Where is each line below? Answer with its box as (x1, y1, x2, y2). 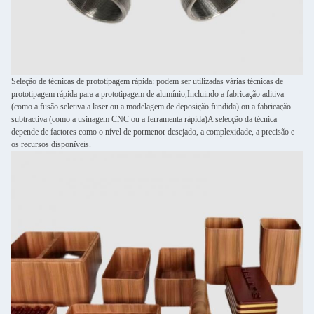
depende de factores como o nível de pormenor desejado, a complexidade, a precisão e (11, 127, 294, 137)
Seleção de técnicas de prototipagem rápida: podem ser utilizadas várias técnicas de (11, 76, 283, 86)
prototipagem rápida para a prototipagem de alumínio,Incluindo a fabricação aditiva (11, 89, 284, 99)
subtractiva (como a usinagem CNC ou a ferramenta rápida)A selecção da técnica (11, 114, 277, 124)
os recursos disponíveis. (11, 139, 91, 149)
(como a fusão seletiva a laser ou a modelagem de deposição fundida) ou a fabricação (11, 102, 291, 111)
